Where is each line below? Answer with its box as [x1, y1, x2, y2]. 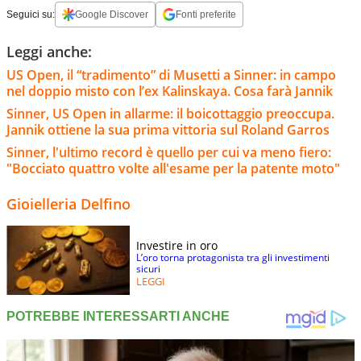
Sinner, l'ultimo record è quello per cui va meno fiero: [6, 143, 331, 161]
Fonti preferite [176, 8, 236, 20]
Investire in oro [136, 237, 218, 253]
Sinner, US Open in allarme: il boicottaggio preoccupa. [6, 104, 334, 122]
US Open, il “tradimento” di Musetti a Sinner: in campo [6, 65, 336, 84]
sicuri [136, 261, 160, 276]
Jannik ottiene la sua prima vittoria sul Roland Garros [6, 120, 330, 139]
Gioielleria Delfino [6, 193, 131, 214]
